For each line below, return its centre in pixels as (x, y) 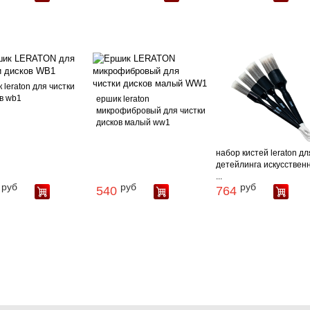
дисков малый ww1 (134, 122)
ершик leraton (123, 99)
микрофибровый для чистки (151, 111)
